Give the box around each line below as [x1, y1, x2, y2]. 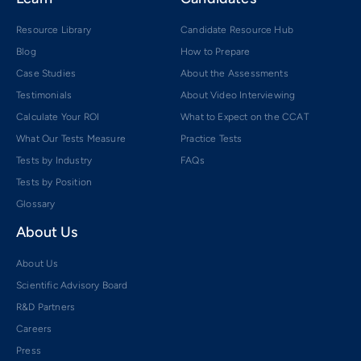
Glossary [16, 197, 56, 210]
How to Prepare [180, 45, 251, 57]
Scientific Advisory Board [16, 279, 128, 291]
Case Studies [16, 67, 77, 79]
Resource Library [16, 23, 91, 35]
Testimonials [16, 89, 73, 101]
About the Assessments [180, 67, 288, 79]
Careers [16, 322, 52, 334]
